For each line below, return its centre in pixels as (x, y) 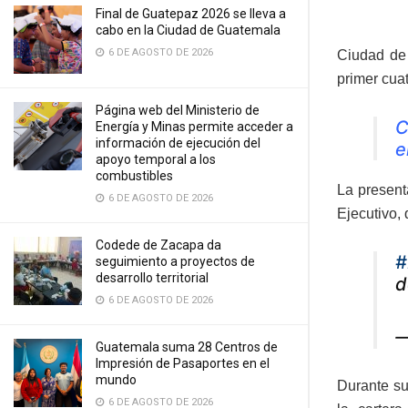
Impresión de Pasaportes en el (183, 363)
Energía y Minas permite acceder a (194, 127)
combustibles (134, 176)
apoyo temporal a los (156, 159)
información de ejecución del (178, 143)
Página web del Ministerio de (178, 110)
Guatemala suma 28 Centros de (187, 347)
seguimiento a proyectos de (175, 261)
